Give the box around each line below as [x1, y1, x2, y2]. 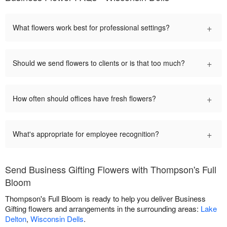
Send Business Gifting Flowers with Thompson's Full [5, 162, 216, 176]
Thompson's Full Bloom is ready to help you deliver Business [5, 193, 206, 204]
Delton [5, 213, 26, 224]
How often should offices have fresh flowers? [13, 93, 156, 103]
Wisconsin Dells [30, 213, 84, 224]
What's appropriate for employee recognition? [13, 128, 159, 139]
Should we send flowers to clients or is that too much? [13, 57, 185, 68]
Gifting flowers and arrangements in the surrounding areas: [5, 203, 201, 214]
